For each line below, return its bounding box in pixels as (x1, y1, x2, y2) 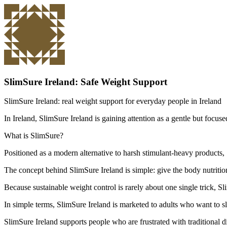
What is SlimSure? (4, 131, 63, 140)
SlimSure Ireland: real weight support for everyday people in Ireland (4, 97, 221, 106)
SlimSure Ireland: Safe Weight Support (4, 76, 167, 87)
